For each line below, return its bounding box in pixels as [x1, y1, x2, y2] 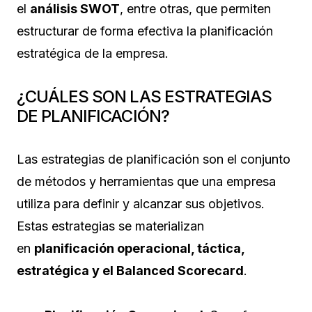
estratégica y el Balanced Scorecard [17, 263, 244, 278]
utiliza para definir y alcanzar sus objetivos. [17, 196, 265, 211]
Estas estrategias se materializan [17, 218, 204, 233]
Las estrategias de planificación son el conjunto [17, 151, 290, 166]
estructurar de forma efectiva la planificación [17, 23, 273, 38]
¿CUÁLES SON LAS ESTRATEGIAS [17, 86, 272, 107]
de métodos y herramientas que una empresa [17, 173, 276, 189]
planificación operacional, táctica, [34, 240, 244, 256]
